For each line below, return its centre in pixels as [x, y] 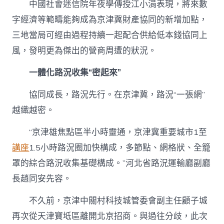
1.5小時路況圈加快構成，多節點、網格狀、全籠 [120, 147]
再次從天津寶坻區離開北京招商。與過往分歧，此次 [110, 216]
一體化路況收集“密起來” [67, 72]
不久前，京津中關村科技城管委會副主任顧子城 [110, 200]
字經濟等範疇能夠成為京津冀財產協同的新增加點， [110, 19]
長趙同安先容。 [42, 178]
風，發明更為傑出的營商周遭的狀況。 [84, 50]
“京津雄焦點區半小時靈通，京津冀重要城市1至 [110, 132]
